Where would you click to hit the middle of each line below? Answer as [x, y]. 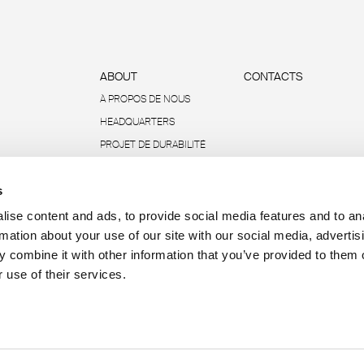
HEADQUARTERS [137, 122]
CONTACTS [273, 77]
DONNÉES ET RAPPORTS [155, 191]
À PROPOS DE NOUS [145, 100]
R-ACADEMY [126, 213]
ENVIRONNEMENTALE [148, 168]
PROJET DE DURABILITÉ [152, 145]
